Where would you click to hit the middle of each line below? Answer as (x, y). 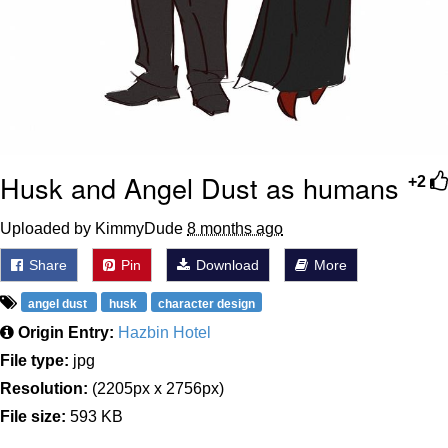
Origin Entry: (66, 332)
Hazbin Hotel (164, 332)
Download (225, 264)
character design (206, 303)
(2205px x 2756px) (156, 388)
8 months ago (235, 228)
